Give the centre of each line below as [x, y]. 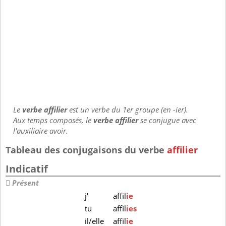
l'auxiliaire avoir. [41, 131]
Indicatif [27, 169]
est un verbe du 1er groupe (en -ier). [129, 110]
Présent [25, 183]
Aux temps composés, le [53, 120]
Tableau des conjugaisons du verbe [86, 150]
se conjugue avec [167, 120]
